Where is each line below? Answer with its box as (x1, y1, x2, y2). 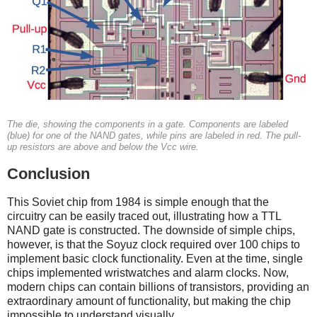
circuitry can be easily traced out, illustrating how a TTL (7, 210, 281, 223)
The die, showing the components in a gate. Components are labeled (7, 120, 288, 130)
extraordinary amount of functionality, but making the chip (7, 295, 291, 308)
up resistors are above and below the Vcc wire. (7, 142, 199, 153)
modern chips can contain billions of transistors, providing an (7, 281, 309, 294)
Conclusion (7, 165, 90, 183)
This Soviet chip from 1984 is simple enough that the (7, 196, 269, 209)
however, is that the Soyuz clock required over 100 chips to (7, 238, 300, 251)
